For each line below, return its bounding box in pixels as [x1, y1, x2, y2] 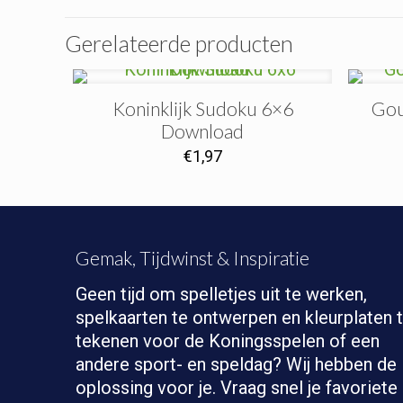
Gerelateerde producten [65, 30, 293, 57]
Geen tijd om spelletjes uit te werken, [76, 283, 367, 305]
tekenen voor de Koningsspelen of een [76, 330, 380, 352]
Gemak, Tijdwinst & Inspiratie [76, 246, 309, 269]
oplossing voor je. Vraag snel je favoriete [76, 377, 398, 399]
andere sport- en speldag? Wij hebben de [76, 354, 397, 375]
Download [161, 120, 245, 142]
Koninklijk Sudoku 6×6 [112, 97, 293, 120]
